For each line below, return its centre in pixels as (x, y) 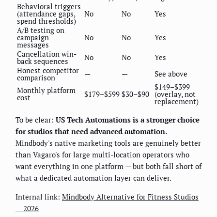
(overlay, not (175, 94)
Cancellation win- (47, 54)
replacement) (177, 101)
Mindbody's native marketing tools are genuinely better (108, 143)
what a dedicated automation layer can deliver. (93, 178)
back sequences (43, 61)
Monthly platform (46, 90)
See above (171, 73)
